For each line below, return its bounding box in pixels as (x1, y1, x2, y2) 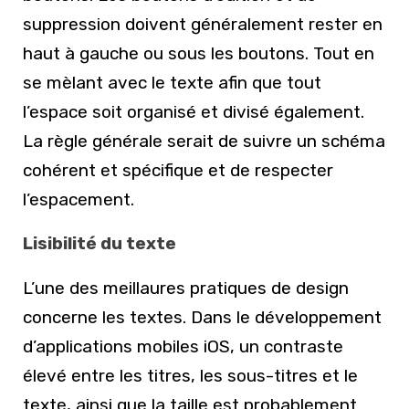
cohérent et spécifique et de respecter (23, 160, 333, 182)
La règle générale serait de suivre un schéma (23, 131, 385, 152)
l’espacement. (23, 189, 134, 211)
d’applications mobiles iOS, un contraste (23, 335, 343, 357)
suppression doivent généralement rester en (23, 14, 383, 36)
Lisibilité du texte (23, 234, 176, 255)
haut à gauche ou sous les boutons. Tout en (23, 43, 374, 65)
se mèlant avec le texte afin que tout (23, 72, 321, 94)
